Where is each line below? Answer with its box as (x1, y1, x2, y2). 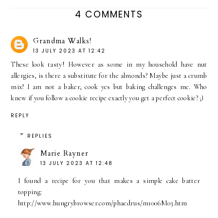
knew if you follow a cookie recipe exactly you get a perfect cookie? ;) (11, 93, 204, 102)
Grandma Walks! (33, 36, 92, 46)
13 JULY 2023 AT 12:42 (33, 47, 106, 54)
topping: (18, 187, 42, 196)
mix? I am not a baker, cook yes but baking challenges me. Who (11, 82, 207, 91)
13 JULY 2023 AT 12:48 (40, 159, 113, 167)
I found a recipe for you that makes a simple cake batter (18, 176, 200, 185)
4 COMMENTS (75, 7, 143, 21)
